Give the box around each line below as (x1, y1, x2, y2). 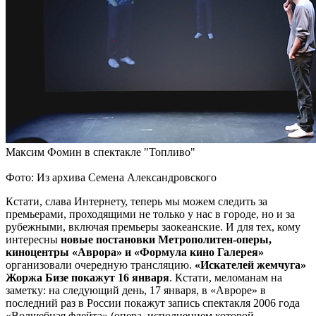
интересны (6, 233, 61, 246)
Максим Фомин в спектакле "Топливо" (6, 146, 195, 159)
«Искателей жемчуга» (195, 259, 306, 272)
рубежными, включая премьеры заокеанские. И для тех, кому (6, 221, 300, 233)
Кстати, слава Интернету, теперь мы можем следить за (6, 195, 267, 208)
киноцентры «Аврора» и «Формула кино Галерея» (6, 246, 264, 259)
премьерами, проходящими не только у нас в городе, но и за (6, 208, 295, 221)
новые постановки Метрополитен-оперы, (61, 233, 272, 246)
